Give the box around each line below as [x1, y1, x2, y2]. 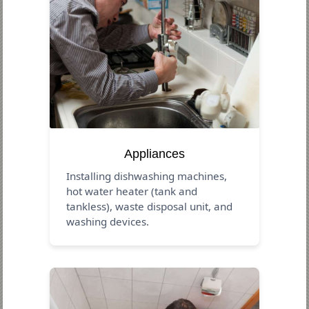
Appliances [124, 146, 185, 161]
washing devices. [66, 214, 150, 228]
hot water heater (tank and [66, 183, 198, 198]
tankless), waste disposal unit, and [66, 199, 233, 213]
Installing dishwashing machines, [66, 168, 228, 183]
